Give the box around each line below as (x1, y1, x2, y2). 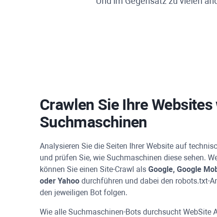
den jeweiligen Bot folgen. (40, 188, 127, 198)
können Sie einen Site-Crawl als (40, 165, 148, 174)
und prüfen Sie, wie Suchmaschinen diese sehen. (40, 153, 208, 163)
